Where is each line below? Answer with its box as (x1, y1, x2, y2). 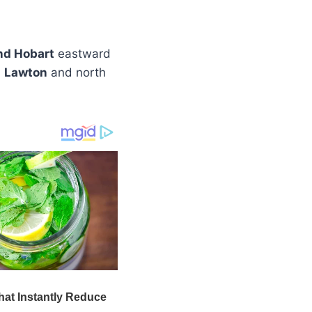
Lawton (4, 65, 47, 79)
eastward (54, 46, 111, 61)
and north (47, 65, 106, 79)
